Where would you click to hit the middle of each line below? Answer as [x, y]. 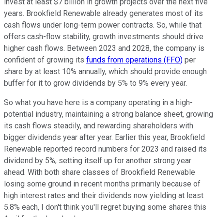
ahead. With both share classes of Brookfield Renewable [100, 172]
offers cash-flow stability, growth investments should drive [104, 36]
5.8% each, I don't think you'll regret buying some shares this [105, 207]
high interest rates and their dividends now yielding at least [104, 195]
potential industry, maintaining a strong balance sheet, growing [108, 114]
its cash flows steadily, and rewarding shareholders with [99, 125]
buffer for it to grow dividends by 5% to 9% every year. [95, 83]
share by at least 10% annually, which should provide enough [105, 71]
